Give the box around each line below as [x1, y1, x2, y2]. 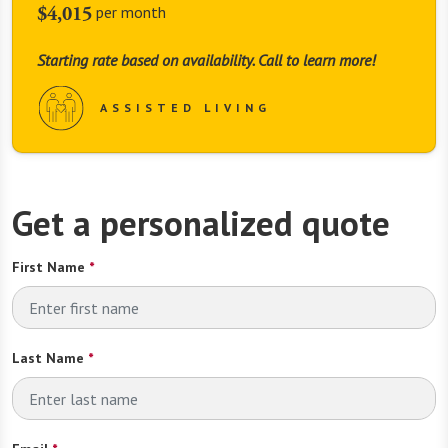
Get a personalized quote [12, 200, 390, 247]
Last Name [12, 349, 84, 368]
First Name [12, 258, 85, 277]
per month [96, 2, 166, 23]
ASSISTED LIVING [100, 100, 271, 116]
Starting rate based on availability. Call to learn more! [37, 50, 375, 71]
